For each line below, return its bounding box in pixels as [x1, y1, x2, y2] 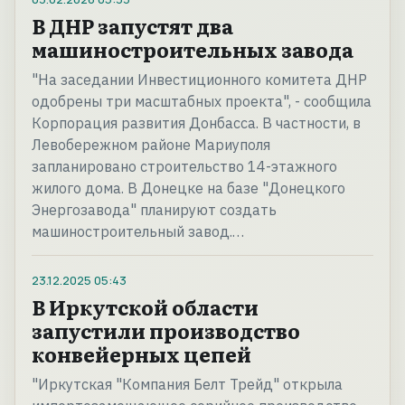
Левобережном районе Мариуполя [32, 136, 270, 155]
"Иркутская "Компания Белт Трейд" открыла [32, 375, 343, 394]
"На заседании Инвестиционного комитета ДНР [32, 71, 367, 89]
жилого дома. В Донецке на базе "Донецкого [32, 179, 345, 198]
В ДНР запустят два [32, 11, 233, 42]
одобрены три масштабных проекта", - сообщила [32, 92, 372, 111]
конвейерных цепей [32, 339, 251, 370]
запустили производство [32, 316, 300, 346]
